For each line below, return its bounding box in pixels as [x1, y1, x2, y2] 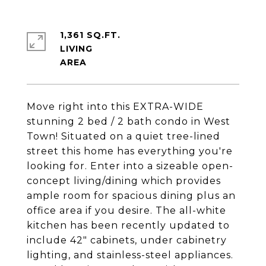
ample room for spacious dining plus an [27, 190, 236, 201]
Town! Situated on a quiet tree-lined [27, 131, 220, 142]
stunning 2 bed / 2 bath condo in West [27, 116, 230, 127]
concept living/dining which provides [27, 175, 221, 186]
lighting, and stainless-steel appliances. [27, 249, 233, 261]
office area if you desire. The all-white [27, 205, 226, 216]
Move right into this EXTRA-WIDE [27, 101, 204, 112]
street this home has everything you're [27, 145, 233, 157]
